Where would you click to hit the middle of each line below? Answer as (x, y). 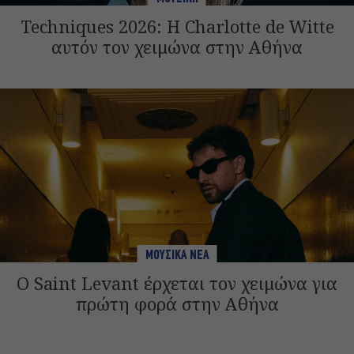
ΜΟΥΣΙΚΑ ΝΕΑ (177, 255)
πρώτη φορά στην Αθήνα (177, 303)
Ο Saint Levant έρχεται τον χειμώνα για (177, 282)
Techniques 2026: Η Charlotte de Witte (177, 26)
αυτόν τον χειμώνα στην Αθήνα (177, 46)
